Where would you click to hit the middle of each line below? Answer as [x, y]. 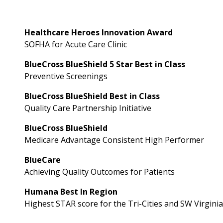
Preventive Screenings [66, 76]
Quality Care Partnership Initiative [88, 108]
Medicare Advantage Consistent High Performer [114, 140]
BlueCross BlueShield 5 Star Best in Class [105, 64]
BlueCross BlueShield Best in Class [92, 96]
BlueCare [42, 160]
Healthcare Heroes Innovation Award [98, 33]
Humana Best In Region [71, 192]
